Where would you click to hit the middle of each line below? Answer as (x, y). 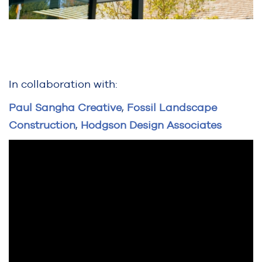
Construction (42, 125)
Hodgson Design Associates (151, 125)
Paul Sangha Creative (65, 108)
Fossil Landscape (172, 108)
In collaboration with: (63, 84)
